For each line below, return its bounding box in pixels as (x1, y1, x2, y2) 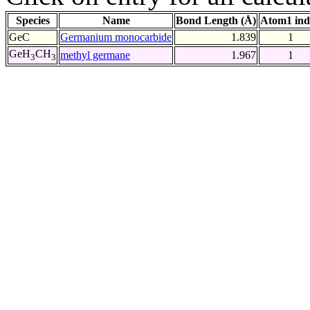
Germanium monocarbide (60, 31, 172, 44)
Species (15, 15, 50, 27)
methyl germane (60, 49, 130, 62)
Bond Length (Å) (176, 15, 256, 27)
